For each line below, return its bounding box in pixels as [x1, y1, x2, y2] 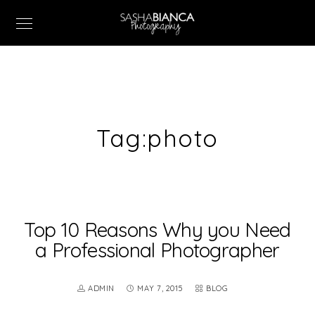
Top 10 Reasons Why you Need [24, 217, 291, 242]
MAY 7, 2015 [137, 283, 184, 293]
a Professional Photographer [35, 238, 280, 262]
